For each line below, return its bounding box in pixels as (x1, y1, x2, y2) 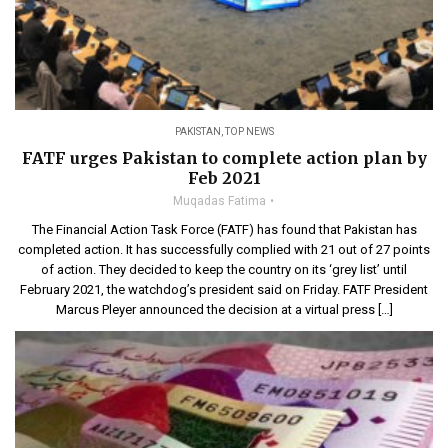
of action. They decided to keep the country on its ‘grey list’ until (41, 262, 407, 277)
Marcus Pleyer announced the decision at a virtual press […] (55, 302, 393, 317)
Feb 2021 (187, 168, 261, 188)
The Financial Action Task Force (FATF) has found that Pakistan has (31, 222, 417, 237)
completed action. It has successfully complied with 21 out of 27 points (18, 242, 430, 257)
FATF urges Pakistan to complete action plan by (21, 148, 427, 168)
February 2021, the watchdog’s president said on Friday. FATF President (20, 282, 428, 297)
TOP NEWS (224, 126, 274, 137)
